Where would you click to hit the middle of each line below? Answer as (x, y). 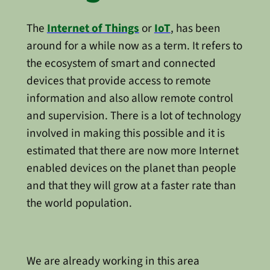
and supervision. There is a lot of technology (133, 115)
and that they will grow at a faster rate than (131, 185)
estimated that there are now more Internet (132, 150)
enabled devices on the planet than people (131, 168)
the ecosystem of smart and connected (121, 63)
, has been (195, 28)
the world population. (79, 203)
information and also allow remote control (130, 98)
